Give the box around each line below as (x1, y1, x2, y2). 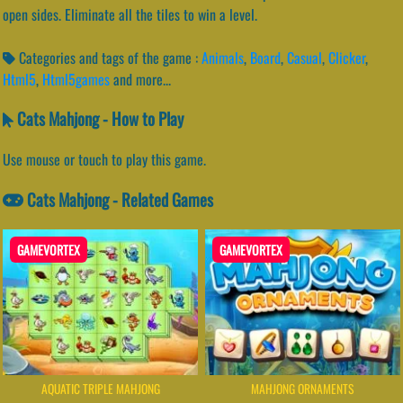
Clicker (328, 46, 365, 68)
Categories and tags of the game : (15, 46, 201, 68)
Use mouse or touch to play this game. (3, 148, 206, 171)
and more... (113, 67, 171, 90)
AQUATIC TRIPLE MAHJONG (40, 379, 160, 398)
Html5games (42, 67, 110, 90)
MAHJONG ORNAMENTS (251, 379, 354, 398)
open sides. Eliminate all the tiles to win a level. (3, 3, 257, 25)
